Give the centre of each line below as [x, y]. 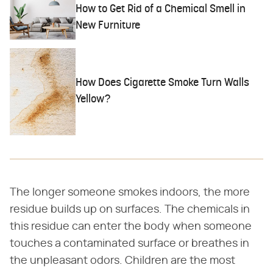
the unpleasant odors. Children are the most [122, 261]
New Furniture [108, 26]
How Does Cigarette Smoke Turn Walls [163, 83]
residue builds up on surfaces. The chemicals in [130, 209]
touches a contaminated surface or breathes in [129, 243]
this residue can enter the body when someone [131, 226]
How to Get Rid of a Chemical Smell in [161, 9]
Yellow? [93, 100]
